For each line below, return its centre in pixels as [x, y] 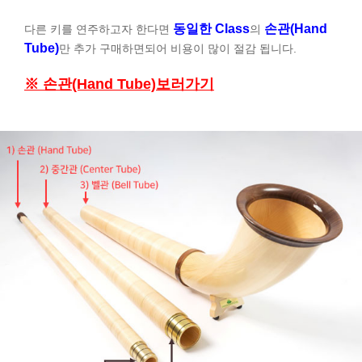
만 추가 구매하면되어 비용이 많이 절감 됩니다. [178, 49]
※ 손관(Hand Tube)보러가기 [119, 84]
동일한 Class [211, 29]
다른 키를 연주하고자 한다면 [99, 29]
